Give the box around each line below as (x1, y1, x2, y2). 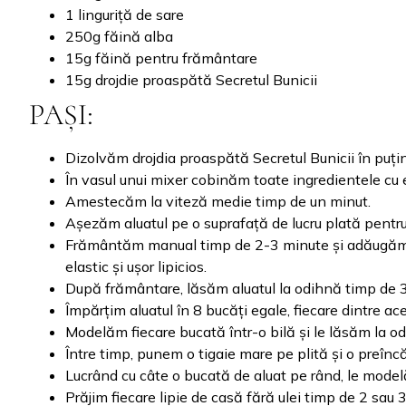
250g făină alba (65, 27, 173, 45)
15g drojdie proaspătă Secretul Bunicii (65, 71, 317, 89)
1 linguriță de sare (65, 5, 184, 24)
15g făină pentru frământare (65, 49, 257, 67)
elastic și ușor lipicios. (65, 257, 207, 275)
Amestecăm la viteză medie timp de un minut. (65, 192, 371, 210)
